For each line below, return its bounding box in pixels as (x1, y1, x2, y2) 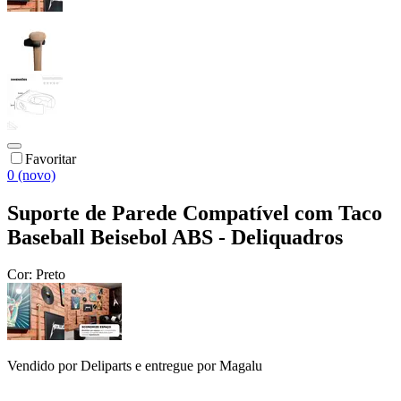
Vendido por (7, 358, 81, 374)
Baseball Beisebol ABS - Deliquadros (7, 225, 343, 249)
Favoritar (25, 150, 76, 166)
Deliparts (81, 358, 132, 374)
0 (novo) (7, 166, 55, 183)
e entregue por (132, 358, 216, 374)
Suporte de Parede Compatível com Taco (7, 200, 382, 225)
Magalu (219, 358, 262, 374)
